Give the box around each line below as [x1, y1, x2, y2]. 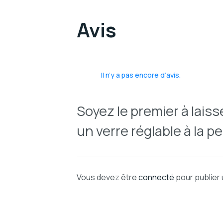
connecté [138, 171, 174, 183]
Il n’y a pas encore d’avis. [101, 70, 181, 80]
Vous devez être [76, 171, 138, 183]
